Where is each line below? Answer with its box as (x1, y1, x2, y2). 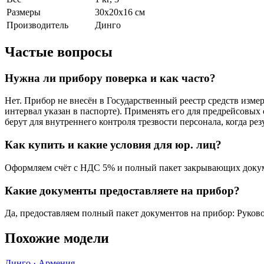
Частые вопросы (5, 44, 113, 60)
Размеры (6, 6, 41, 17)
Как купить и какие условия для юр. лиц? (5, 138, 222, 151)
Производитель (6, 19, 68, 30)
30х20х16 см (95, 6, 145, 17)
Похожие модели (5, 230, 109, 246)
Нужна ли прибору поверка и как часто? (5, 71, 216, 84)
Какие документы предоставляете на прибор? (5, 184, 240, 197)
